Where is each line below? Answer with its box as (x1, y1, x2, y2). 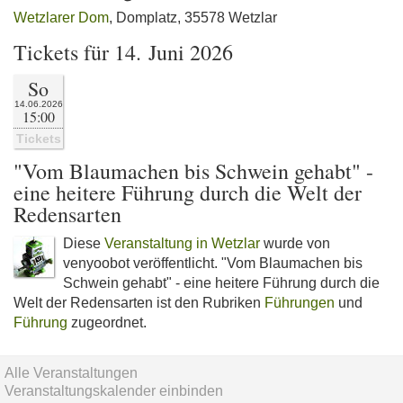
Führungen (264, 295, 335, 310)
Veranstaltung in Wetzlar (104, 236, 260, 251)
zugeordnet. (67, 315, 147, 330)
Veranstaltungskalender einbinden (4, 383, 223, 399)
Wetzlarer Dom (13, 10, 109, 25)
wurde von (260, 236, 330, 251)
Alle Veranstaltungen (4, 365, 138, 381)
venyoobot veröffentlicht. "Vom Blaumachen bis (63, 255, 363, 271)
